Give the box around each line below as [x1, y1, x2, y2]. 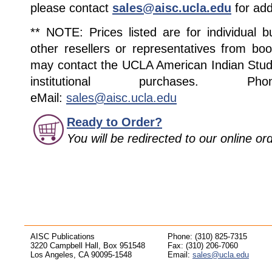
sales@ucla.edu [192, 250, 249, 259]
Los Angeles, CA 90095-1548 [30, 250, 132, 259]
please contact [30, 1, 109, 15]
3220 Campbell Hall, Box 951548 [30, 241, 145, 250]
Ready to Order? [67, 115, 162, 129]
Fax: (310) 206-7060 [168, 241, 238, 250]
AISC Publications [30, 232, 95, 241]
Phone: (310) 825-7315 [168, 232, 247, 241]
